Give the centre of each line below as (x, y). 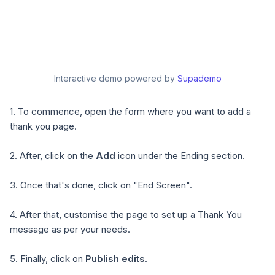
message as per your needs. (70, 229)
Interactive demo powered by (114, 78)
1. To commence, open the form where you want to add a (130, 111)
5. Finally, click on (48, 259)
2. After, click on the (53, 156)
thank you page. (43, 126)
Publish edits (115, 259)
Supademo (199, 78)
